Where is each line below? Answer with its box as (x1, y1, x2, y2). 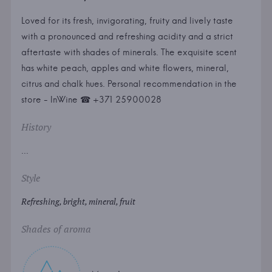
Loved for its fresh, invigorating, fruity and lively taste (21, 15, 233, 27)
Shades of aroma (21, 222, 91, 236)
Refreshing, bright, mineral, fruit (21, 195, 135, 208)
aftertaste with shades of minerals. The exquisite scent (21, 47, 237, 58)
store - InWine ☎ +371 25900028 (21, 94, 161, 106)
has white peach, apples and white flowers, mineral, (21, 63, 229, 74)
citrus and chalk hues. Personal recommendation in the (21, 78, 237, 90)
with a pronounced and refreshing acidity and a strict (21, 31, 233, 42)
